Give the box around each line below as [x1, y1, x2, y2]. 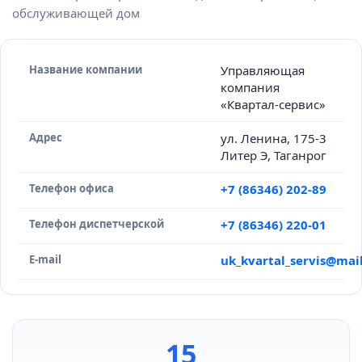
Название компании [29, 62, 142, 77]
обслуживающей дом [12, 5, 140, 21]
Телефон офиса [29, 181, 114, 196]
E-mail [29, 252, 61, 267]
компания [220, 79, 280, 95]
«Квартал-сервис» [220, 96, 326, 112]
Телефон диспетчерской [29, 217, 164, 231]
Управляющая [220, 62, 305, 78]
